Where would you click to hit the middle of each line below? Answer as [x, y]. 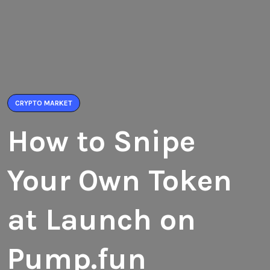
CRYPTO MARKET [44, 103]
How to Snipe [101, 141]
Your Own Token [120, 181]
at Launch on [102, 220]
